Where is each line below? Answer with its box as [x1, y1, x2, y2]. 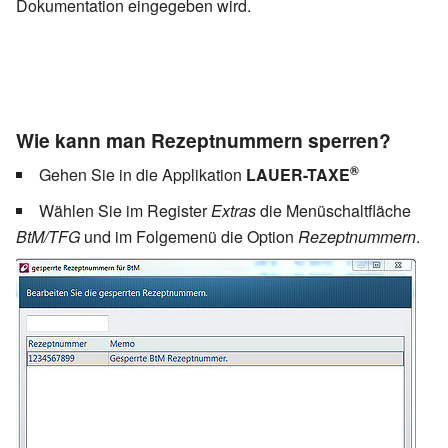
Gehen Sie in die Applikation [39, 162, 246, 186]
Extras [211, 198, 260, 222]
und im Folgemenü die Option [84, 224, 298, 248]
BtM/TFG [16, 224, 84, 248]
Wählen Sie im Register [39, 198, 211, 222]
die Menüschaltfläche [260, 198, 411, 222]
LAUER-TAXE [246, 162, 350, 186]
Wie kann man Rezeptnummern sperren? [16, 126, 391, 155]
